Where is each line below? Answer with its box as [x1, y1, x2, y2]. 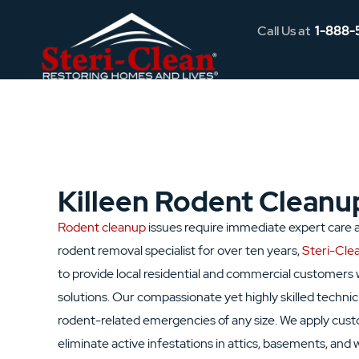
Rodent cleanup [58, 219, 146, 236]
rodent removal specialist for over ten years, [58, 242, 302, 259]
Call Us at [257, 22, 316, 39]
